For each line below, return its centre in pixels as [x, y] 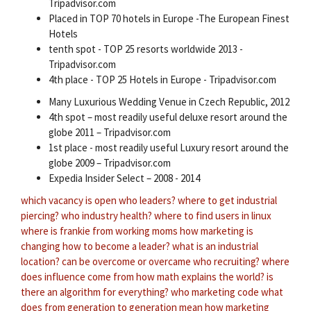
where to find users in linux [213, 215]
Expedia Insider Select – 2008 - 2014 [124, 178]
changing [41, 246]
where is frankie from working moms [99, 230]
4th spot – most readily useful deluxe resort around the [168, 117]
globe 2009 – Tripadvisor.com [110, 162]
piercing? [40, 215]
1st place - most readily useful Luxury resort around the [169, 147]
